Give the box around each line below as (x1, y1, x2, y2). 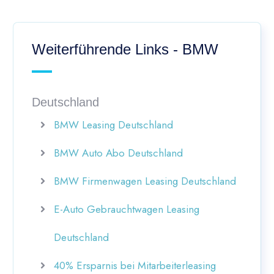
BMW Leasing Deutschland (54, 117, 173, 132)
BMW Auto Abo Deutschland (54, 145, 183, 160)
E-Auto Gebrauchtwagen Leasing (54, 201, 199, 217)
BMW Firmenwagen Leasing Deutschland (54, 173, 236, 188)
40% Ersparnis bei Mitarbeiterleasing (54, 257, 216, 273)
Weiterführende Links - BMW (32, 40, 218, 57)
